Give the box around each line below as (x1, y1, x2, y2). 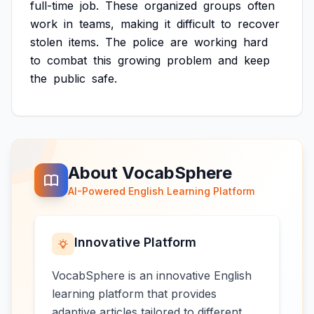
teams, (79, 17, 114, 31)
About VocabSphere (68, 163, 232, 183)
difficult (177, 17, 214, 31)
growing (118, 53, 161, 67)
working (194, 35, 237, 49)
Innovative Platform (74, 235, 196, 250)
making (121, 17, 158, 31)
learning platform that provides (52, 287, 217, 301)
